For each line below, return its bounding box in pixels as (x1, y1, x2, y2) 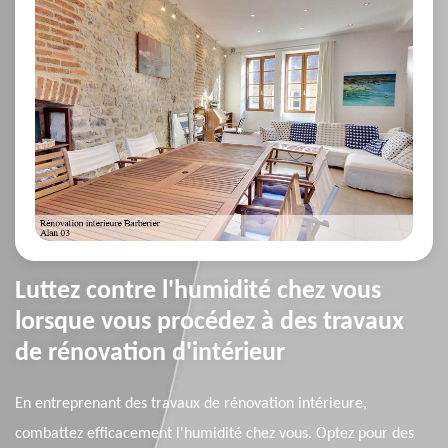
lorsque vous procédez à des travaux (15, 309, 404, 337)
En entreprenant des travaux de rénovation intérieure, (15, 396, 367, 413)
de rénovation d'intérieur (15, 340, 285, 368)
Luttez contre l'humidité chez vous (15, 278, 381, 306)
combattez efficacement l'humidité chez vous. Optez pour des (15, 426, 414, 443)
